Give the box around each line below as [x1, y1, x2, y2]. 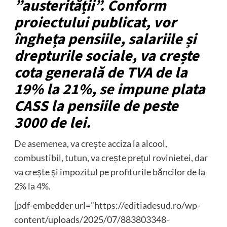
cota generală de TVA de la [14, 62, 187, 84]
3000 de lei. [14, 112, 91, 134]
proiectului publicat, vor [14, 12, 176, 34]
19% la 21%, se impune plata [14, 79, 205, 101]
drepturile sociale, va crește [14, 45, 199, 67]
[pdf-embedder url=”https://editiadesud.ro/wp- [14, 200, 200, 211]
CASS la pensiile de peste [14, 95, 178, 118]
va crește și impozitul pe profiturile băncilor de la [14, 166, 205, 178]
